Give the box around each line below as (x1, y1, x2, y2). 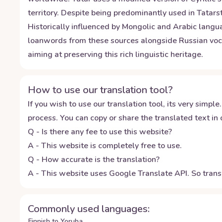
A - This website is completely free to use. (28, 140, 182, 151)
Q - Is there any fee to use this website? (28, 126, 172, 137)
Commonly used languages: (28, 202, 150, 216)
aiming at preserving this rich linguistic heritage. (28, 49, 203, 60)
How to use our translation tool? (28, 83, 173, 97)
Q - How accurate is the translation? (28, 154, 160, 165)
